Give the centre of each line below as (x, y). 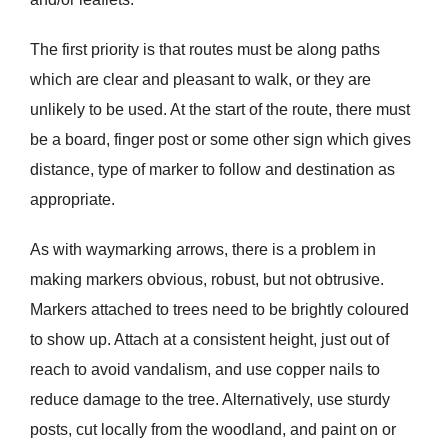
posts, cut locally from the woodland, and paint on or (212, 430)
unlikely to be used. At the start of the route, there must (219, 110)
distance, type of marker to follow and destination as (212, 170)
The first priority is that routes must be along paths (204, 50)
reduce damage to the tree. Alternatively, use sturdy (209, 400)
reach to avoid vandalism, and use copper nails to (204, 370)
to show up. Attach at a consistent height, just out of (209, 340)
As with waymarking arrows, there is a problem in (202, 250)
